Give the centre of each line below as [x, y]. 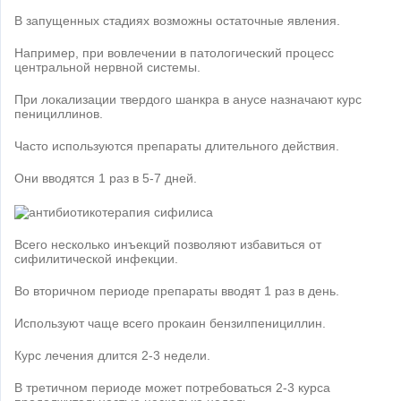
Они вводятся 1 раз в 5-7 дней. [106, 179]
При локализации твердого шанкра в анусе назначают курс [188, 100]
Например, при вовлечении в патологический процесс [174, 53]
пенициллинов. [59, 114]
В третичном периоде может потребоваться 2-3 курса [172, 387]
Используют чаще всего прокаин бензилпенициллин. [170, 323]
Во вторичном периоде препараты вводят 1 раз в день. [177, 290]
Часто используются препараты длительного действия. [177, 146]
